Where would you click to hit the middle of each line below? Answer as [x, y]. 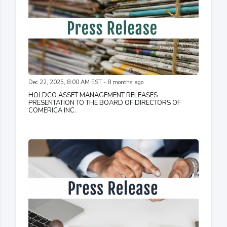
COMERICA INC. [52, 110]
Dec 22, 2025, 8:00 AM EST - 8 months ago [86, 82]
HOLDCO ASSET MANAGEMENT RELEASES [93, 95]
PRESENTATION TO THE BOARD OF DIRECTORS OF [105, 103]
